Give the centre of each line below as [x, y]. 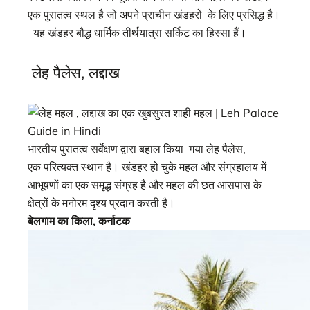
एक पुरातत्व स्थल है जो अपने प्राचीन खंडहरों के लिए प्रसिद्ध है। [154, 15]
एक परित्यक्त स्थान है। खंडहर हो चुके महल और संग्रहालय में [147, 167]
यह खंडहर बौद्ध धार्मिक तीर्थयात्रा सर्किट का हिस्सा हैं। [137, 33]
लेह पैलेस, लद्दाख [74, 72]
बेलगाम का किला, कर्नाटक [79, 221]
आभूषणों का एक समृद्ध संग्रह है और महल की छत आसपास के [145, 185]
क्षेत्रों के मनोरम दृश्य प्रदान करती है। [101, 203]
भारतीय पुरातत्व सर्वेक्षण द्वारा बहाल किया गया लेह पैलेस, [137, 149]
